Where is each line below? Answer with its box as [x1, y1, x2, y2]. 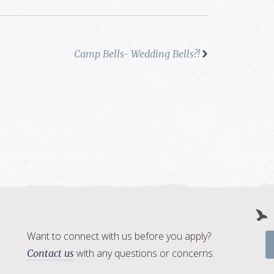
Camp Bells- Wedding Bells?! [74, 48, 200, 61]
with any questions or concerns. [74, 246, 215, 261]
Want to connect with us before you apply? [27, 229, 211, 243]
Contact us [27, 247, 74, 260]
